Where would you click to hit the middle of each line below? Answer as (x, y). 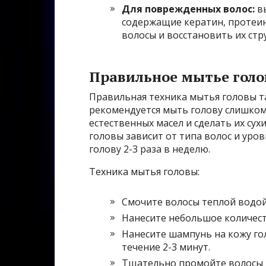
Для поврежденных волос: (188, 9)
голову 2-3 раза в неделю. (150, 149)
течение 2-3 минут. (166, 247)
